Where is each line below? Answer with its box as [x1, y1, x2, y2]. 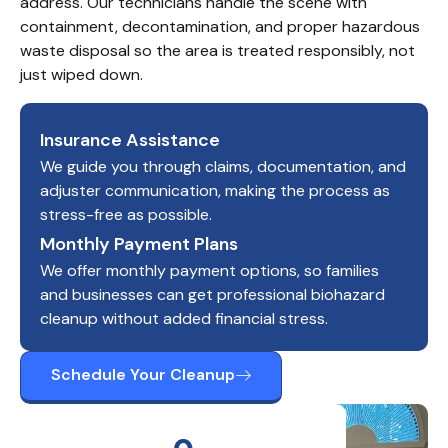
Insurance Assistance [40, 128, 220, 152]
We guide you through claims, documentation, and [40, 156, 406, 177]
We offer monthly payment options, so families [40, 260, 379, 281]
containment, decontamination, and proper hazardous [20, 16, 420, 37]
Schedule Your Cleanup [51, 364, 235, 385]
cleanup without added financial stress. [40, 308, 328, 329]
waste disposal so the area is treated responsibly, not [20, 40, 415, 61]
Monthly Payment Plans [40, 232, 238, 256]
